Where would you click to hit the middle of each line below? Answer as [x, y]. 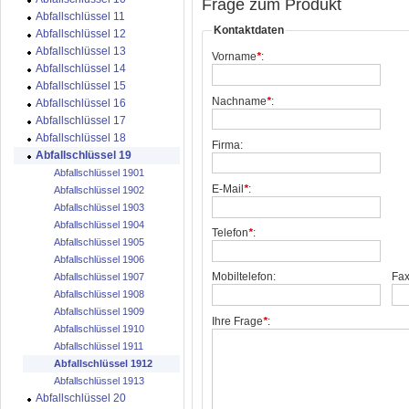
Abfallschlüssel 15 [81, 86]
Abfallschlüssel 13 [81, 51]
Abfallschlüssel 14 [81, 68]
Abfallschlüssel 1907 [99, 277]
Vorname [234, 57]
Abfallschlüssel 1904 [99, 225]
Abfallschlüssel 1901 [99, 173]
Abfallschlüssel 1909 [99, 311]
